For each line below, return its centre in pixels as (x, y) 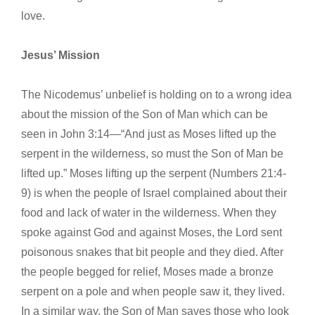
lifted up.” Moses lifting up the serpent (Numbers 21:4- (154, 173)
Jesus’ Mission (60, 55)
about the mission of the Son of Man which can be (144, 114)
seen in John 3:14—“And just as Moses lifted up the (149, 134)
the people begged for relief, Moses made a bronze (147, 271)
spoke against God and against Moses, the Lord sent (152, 232)
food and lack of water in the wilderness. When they (149, 212)
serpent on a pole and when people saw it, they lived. (153, 291)
